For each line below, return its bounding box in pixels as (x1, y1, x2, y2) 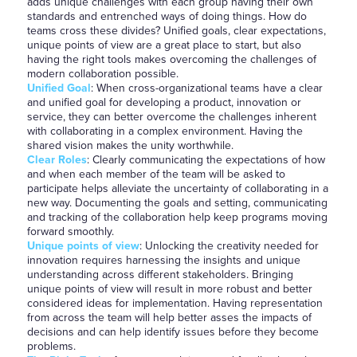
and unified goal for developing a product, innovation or (26, 96, 301, 109)
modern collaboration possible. (26, 67, 178, 80)
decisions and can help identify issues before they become (26, 325, 319, 339)
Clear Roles (26, 153, 87, 167)
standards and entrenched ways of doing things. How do (26, 10, 307, 23)
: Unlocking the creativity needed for (139, 239, 319, 253)
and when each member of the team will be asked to (26, 167, 285, 181)
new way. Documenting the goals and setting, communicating (26, 196, 328, 210)
